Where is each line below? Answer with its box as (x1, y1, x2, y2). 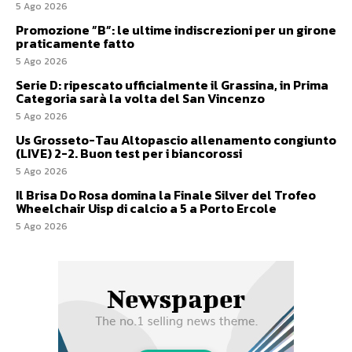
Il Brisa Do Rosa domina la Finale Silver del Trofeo (16, 185, 316, 205)
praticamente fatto (16, 34, 134, 53)
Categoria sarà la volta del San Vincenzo (16, 89, 265, 108)
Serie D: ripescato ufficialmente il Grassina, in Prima (16, 75, 328, 95)
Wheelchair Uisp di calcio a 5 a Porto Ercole (16, 199, 277, 218)
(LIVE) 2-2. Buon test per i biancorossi (16, 144, 242, 163)
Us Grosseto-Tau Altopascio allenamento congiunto (16, 130, 336, 150)
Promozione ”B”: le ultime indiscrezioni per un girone (16, 20, 336, 40)
